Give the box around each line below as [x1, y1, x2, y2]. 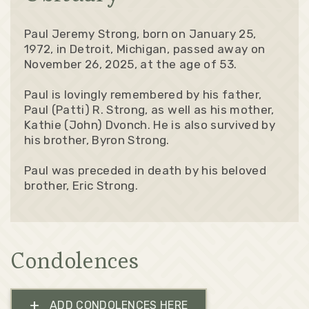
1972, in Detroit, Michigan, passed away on [24, 41, 266, 56]
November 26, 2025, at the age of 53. [24, 57, 240, 71]
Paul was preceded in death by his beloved [24, 163, 266, 177]
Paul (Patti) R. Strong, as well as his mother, [24, 102, 275, 117]
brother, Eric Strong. [24, 178, 141, 192]
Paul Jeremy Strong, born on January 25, [24, 26, 257, 41]
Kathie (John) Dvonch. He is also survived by [24, 117, 275, 132]
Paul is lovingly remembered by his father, [24, 87, 262, 101]
